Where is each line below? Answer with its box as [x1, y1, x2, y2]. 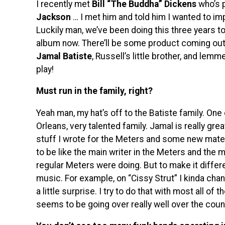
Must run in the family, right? [36, 86, 153, 96]
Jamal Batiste [36, 51, 92, 61]
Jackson [36, 12, 73, 22]
